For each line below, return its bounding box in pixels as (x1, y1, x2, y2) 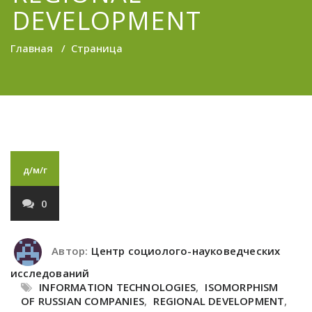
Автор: (49, 244, 88, 258)
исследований (10, 266, 90, 280)
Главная (10, 41, 53, 55)
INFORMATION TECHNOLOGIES (39, 280, 196, 294)
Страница (71, 41, 123, 55)
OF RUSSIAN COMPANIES (21, 294, 144, 308)
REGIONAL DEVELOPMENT (153, 294, 285, 308)
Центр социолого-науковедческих (91, 244, 281, 258)
